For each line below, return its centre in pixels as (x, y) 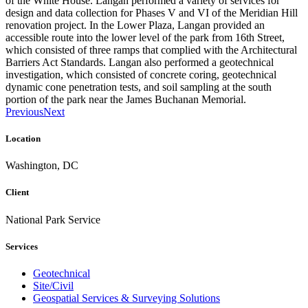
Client (17, 192)
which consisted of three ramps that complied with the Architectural (151, 49)
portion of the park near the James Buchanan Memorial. (126, 99)
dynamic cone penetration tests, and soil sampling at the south (139, 87)
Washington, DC (42, 166)
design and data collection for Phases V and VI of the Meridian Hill (152, 12)
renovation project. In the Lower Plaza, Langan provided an (135, 25)
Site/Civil (53, 285)
